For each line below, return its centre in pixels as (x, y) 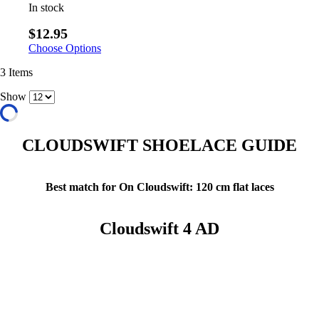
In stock (46, 8)
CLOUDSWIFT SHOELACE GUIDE (159, 146)
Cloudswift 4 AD (159, 228)
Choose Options (65, 48)
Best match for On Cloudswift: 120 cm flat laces (159, 187)
